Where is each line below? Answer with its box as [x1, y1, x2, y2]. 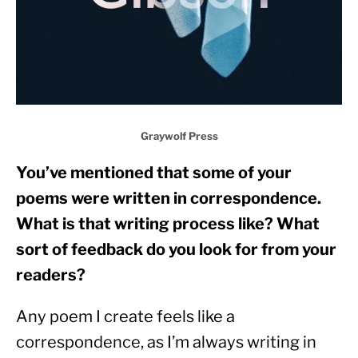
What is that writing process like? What [16, 214, 320, 234]
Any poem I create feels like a [16, 307, 235, 327]
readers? [16, 265, 89, 285]
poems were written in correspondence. [16, 189, 321, 209]
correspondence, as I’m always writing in [16, 332, 316, 352]
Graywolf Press [140, 129, 218, 143]
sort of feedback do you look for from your [16, 240, 336, 260]
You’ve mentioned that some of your [16, 163, 292, 183]
